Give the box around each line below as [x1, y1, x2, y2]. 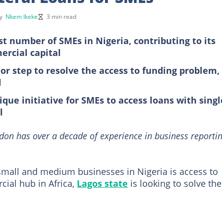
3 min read [47, 12, 76, 21]
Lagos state [77, 177, 128, 189]
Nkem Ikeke [5, 12, 38, 21]
